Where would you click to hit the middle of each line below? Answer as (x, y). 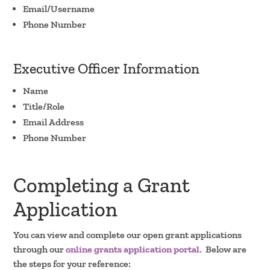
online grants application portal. (134, 249)
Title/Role (44, 106)
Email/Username (59, 8)
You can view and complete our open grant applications (128, 234)
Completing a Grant (102, 185)
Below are (224, 249)
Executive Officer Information (107, 68)
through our (40, 249)
